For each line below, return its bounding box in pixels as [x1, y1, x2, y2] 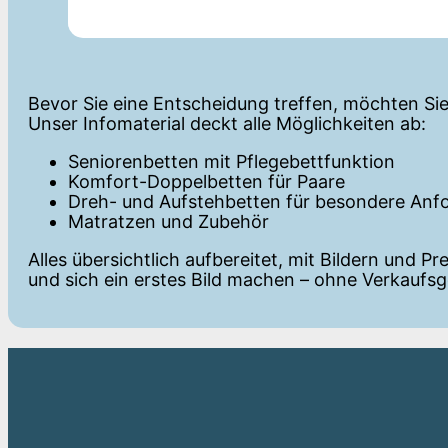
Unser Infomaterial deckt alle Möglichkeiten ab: [28, 113, 426, 134]
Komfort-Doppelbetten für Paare [68, 171, 345, 192]
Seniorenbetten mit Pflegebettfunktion [68, 151, 395, 172]
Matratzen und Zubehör [68, 211, 269, 232]
